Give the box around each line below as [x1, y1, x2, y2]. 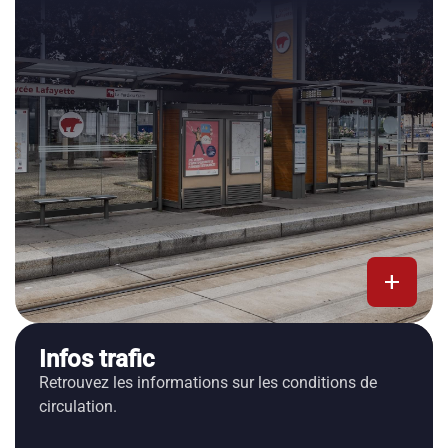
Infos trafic [39, 345, 155, 373]
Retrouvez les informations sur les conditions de [39, 373, 377, 392]
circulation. [39, 397, 117, 416]
